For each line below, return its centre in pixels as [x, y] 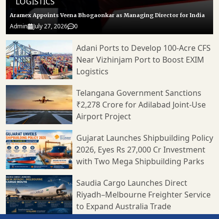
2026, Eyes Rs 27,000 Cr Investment [141, 149]
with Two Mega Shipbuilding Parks [140, 161]
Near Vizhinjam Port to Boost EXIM [140, 59]
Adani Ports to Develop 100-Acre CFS [143, 48]
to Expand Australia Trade [124, 206]
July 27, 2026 [50, 26]
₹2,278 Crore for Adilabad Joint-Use [141, 104]
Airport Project [104, 116]
